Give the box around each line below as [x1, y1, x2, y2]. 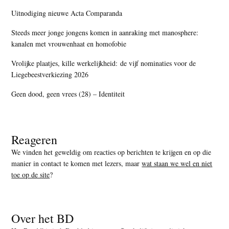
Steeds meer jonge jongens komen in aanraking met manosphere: [11, 27, 199, 37]
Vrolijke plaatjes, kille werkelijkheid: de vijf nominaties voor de [11, 58, 196, 68]
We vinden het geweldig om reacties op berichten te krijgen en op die [11, 147, 212, 157]
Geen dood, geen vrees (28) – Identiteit [11, 88, 125, 99]
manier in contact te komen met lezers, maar [11, 158, 142, 168]
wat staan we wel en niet [142, 158, 213, 168]
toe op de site [11, 169, 50, 179]
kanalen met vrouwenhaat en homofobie [11, 38, 127, 49]
